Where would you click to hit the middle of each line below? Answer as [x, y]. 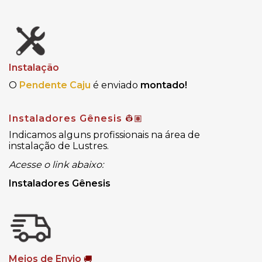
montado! [164, 85]
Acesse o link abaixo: [56, 165]
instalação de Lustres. [59, 146]
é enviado [117, 85]
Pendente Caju [56, 85]
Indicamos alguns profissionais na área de [104, 135]
